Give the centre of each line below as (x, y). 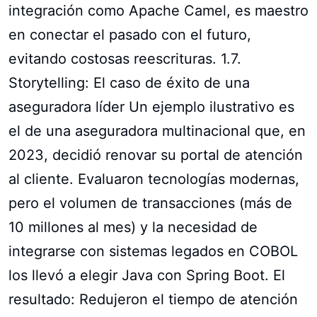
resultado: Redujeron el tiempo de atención (153, 299)
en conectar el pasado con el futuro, (130, 34)
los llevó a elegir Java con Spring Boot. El (147, 275)
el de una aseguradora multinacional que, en (157, 131)
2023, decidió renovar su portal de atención (156, 155)
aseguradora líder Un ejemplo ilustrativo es (151, 106)
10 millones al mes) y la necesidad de (133, 227)
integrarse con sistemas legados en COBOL (153, 251)
